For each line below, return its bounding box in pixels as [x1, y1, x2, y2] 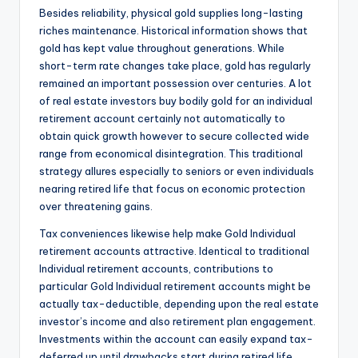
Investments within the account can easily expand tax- [39, 332, 313, 346]
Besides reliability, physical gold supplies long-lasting [39, 6, 303, 20]
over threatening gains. [39, 200, 153, 213]
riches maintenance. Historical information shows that [39, 24, 308, 38]
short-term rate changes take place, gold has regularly [39, 59, 311, 73]
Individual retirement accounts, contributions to [39, 262, 273, 276]
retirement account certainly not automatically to [39, 112, 285, 125]
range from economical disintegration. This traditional [39, 147, 303, 161]
